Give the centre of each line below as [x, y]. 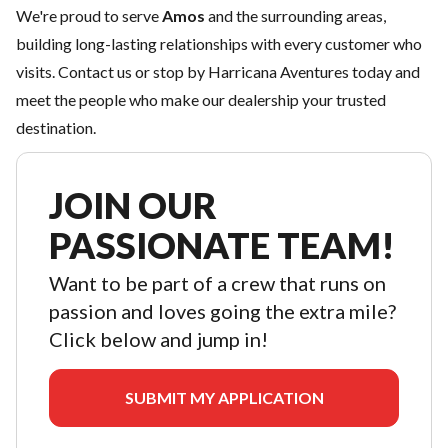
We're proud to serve [89, 15]
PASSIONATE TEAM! [222, 245]
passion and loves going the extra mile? [222, 311]
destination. [56, 127]
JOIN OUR [133, 205]
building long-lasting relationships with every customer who [219, 43]
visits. [37, 71]
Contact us [95, 71]
